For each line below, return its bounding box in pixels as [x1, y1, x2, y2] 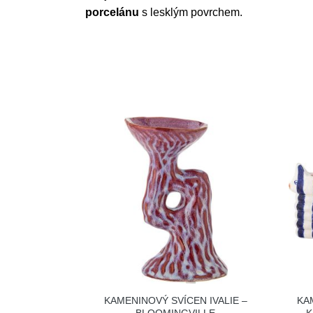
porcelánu [85, 6, 139, 18]
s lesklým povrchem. [139, 6, 242, 18]
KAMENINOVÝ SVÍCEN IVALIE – [103, 294, 247, 306]
